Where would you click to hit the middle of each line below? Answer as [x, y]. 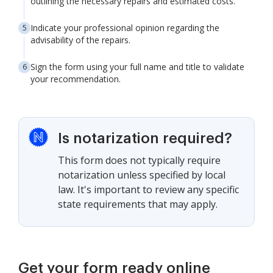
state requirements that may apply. [138, 204]
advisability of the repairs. [80, 40]
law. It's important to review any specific [148, 190]
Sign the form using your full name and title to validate [137, 67]
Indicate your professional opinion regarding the [125, 28]
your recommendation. [76, 79]
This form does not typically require [139, 161]
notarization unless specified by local [142, 175]
